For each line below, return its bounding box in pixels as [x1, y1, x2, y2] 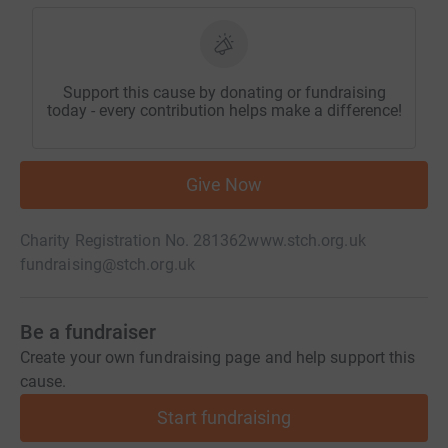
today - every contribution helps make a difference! [46, 101, 402, 121]
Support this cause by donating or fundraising [62, 83, 386, 103]
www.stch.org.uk [247, 231, 366, 251]
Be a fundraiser [20, 320, 156, 345]
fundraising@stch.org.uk [20, 255, 195, 275]
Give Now [185, 174, 263, 196]
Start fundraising [157, 407, 291, 429]
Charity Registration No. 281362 [20, 231, 248, 251]
